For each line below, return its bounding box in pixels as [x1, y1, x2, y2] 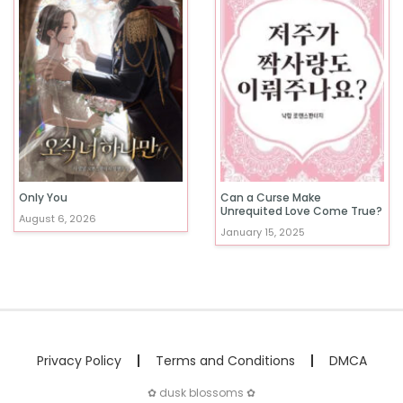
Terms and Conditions [155, 352, 295, 371]
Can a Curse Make [220, 190, 321, 206]
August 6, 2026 [19, 211, 96, 227]
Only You [19, 190, 67, 206]
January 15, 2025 [220, 225, 305, 240]
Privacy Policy [36, 352, 121, 371]
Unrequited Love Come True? [220, 203, 382, 219]
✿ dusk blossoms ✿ [148, 385, 255, 401]
